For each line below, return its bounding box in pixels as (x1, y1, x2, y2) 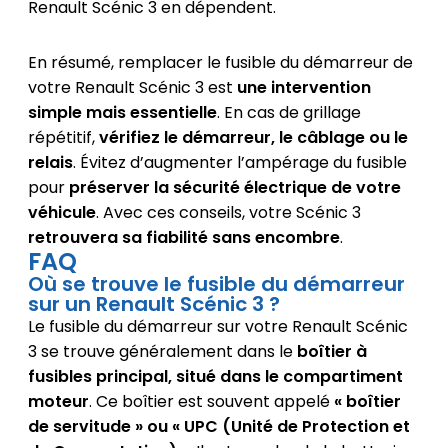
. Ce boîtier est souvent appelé (88, 390, 334, 414)
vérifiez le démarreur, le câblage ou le (98, 126, 408, 150)
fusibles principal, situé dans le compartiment (27, 365, 403, 389)
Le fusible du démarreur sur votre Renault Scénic (27, 315, 408, 339)
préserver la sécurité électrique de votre (68, 176, 401, 200)
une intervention (236, 76, 371, 100)
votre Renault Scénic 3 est (27, 76, 237, 100)
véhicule (27, 201, 96, 225)
